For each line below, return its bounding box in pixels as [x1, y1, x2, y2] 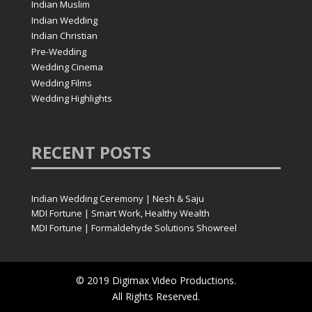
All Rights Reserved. [111, 290, 200, 304]
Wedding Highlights [31, 92, 112, 105]
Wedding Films [31, 76, 92, 89]
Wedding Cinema [31, 61, 103, 74]
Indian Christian [31, 29, 97, 42]
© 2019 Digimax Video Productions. [75, 274, 236, 288]
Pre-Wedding [31, 45, 86, 58]
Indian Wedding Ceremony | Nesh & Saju [31, 192, 204, 205]
